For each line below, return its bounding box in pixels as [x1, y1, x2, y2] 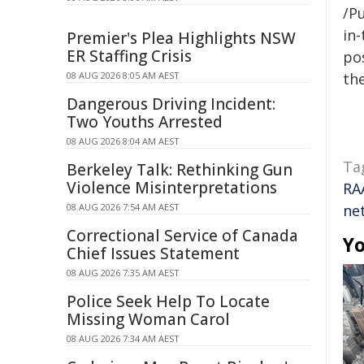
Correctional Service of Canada [67, 225, 298, 246]
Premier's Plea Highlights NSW [67, 28, 296, 49]
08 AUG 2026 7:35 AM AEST [67, 266, 180, 279]
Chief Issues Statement [67, 243, 240, 264]
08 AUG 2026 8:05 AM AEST [67, 69, 180, 81]
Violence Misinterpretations [67, 177, 277, 198]
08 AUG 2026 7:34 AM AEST [67, 332, 180, 344]
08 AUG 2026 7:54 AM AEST [67, 201, 180, 213]
